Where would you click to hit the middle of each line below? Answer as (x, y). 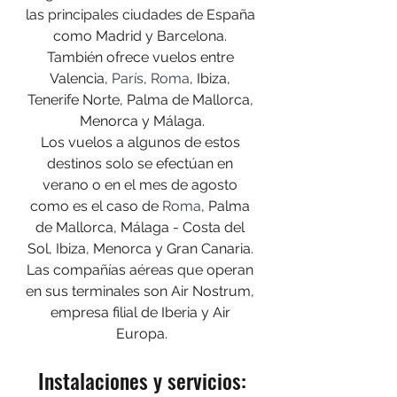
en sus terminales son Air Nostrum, (142, 291)
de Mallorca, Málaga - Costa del (142, 227)
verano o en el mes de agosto (142, 184)
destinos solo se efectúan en (142, 163)
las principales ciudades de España (142, 14)
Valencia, (81, 78)
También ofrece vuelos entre (142, 57)
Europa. (142, 333)
